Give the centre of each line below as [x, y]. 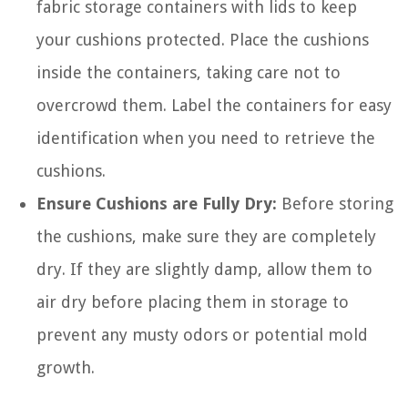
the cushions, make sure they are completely [206, 236]
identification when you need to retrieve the [206, 138]
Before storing [335, 203]
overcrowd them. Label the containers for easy [214, 105]
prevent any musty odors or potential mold [202, 334]
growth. [66, 367]
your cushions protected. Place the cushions [203, 39]
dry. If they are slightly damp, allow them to [204, 269]
